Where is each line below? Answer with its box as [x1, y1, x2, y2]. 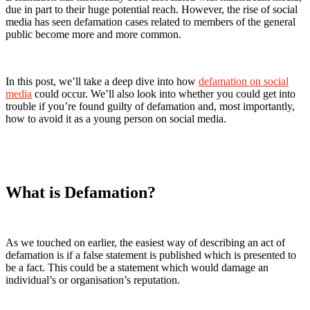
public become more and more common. [6, 28, 181, 40]
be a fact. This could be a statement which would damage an [6, 261, 268, 273]
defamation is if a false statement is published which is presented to [6, 248, 296, 261]
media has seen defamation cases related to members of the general [6, 15, 295, 28]
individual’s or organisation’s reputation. [6, 273, 180, 286]
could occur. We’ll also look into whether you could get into [32, 87, 295, 100]
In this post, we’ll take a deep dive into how [6, 75, 199, 87]
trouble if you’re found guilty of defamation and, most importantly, [6, 100, 295, 112]
